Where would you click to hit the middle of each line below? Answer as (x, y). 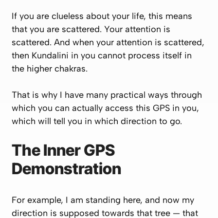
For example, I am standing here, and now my (103, 200)
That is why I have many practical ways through (107, 95)
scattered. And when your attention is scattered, (108, 42)
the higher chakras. (50, 69)
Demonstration (66, 169)
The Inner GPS (63, 150)
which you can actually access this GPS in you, (105, 108)
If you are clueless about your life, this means (102, 16)
